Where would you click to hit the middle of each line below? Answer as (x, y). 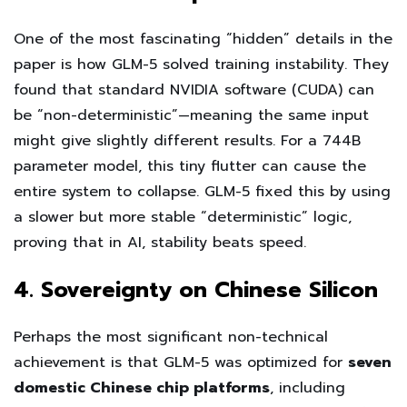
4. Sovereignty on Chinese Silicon (196, 290)
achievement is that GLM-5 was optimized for (181, 363)
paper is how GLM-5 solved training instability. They (201, 65)
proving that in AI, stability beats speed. (160, 243)
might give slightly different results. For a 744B (187, 141)
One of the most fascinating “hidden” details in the (203, 40)
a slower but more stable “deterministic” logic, (183, 218)
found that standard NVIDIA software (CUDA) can (194, 90)
